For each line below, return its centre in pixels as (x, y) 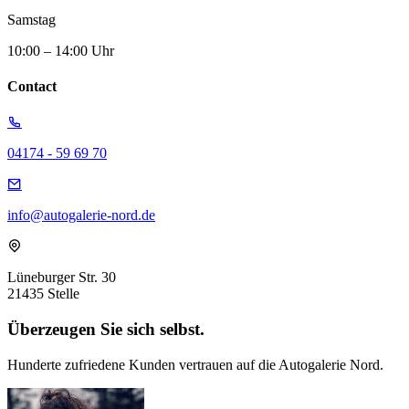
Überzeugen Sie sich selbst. (106, 330)
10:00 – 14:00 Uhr (61, 50)
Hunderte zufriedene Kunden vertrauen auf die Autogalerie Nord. (195, 364)
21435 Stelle (43, 294)
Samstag (31, 19)
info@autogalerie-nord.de (81, 215)
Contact (32, 87)
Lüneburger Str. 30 (62, 278)
